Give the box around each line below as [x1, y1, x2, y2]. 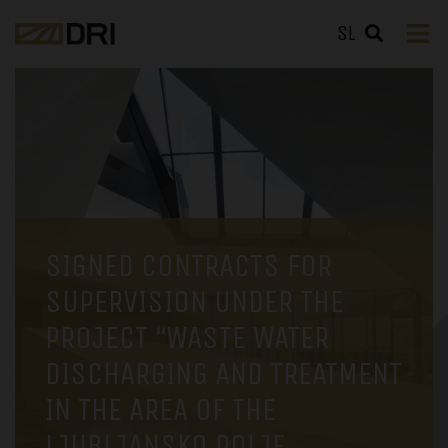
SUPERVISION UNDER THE [45, 283, 344, 320]
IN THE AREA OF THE [45, 391, 276, 428]
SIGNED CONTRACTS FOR [45, 247, 332, 284]
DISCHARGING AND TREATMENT [45, 355, 402, 392]
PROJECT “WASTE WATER [45, 319, 329, 356]
